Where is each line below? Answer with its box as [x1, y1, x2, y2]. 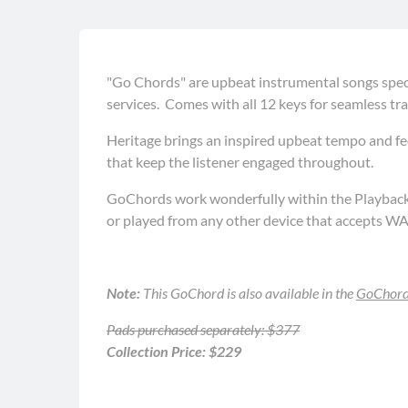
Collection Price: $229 [107, 342, 241, 360]
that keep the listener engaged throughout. [107, 153, 373, 170]
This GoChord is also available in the [143, 284, 356, 301]
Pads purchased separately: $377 [107, 321, 300, 338]
